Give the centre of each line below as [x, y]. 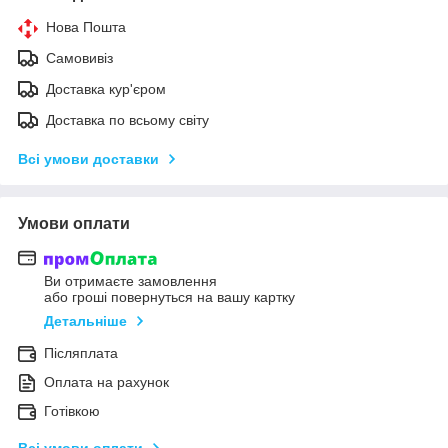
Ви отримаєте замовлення [130, 281]
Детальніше [85, 321]
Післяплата [81, 353]
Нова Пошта [86, 26]
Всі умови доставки [88, 158]
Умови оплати [74, 223]
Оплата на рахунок [106, 382]
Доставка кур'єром [106, 88]
